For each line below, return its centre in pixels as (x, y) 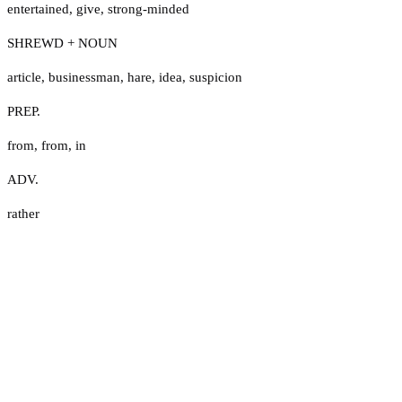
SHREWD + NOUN (62, 43)
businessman (84, 77)
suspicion (216, 77)
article (24, 77)
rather (23, 213)
